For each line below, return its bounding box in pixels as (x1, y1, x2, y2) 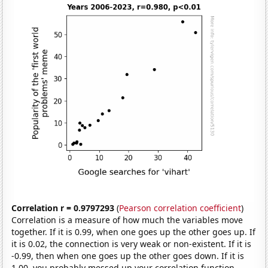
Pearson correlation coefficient (119, 202, 242, 214)
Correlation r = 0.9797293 (11, 202, 115, 214)
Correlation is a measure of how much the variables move (11, 214, 243, 226)
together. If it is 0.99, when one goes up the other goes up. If (11, 226, 256, 238)
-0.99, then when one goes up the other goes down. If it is (11, 250, 245, 262)
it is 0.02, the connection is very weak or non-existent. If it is (11, 238, 252, 250)
